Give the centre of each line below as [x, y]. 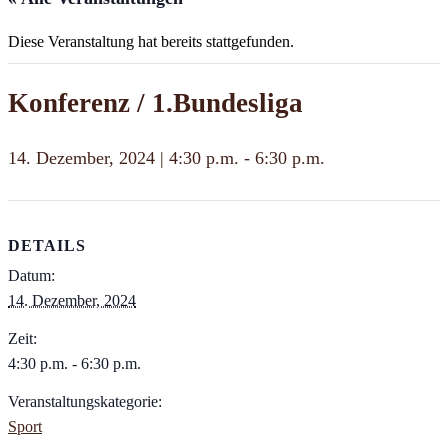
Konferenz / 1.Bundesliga [155, 103]
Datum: [31, 276]
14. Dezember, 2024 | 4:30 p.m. [123, 157]
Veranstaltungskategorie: [85, 402]
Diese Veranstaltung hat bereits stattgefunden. [151, 41]
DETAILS [47, 246]
